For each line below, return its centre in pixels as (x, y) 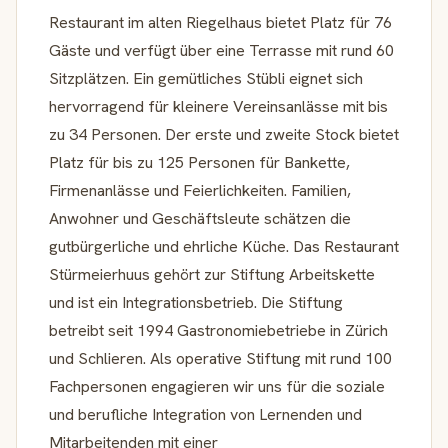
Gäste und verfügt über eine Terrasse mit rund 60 (221, 50)
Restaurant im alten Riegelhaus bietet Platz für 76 (220, 22)
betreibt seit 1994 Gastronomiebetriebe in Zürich (218, 330)
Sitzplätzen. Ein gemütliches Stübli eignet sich (206, 78)
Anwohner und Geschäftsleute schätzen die (200, 218)
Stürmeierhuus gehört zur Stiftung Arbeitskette (212, 274)
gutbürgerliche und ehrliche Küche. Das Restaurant (224, 246)
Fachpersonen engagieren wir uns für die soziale (217, 386)
